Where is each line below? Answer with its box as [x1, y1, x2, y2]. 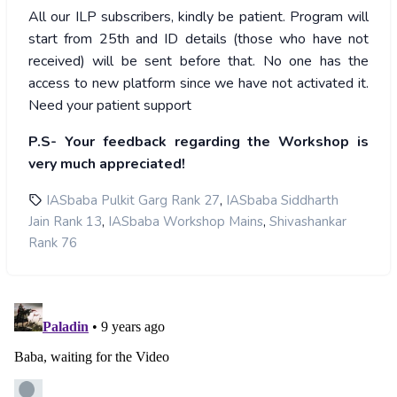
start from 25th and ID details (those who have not [28, 29, 369, 50]
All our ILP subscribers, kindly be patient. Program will [28, 7, 369, 27]
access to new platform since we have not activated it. [28, 74, 369, 94]
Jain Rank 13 [28, 213, 102, 231]
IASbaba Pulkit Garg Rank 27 [46, 191, 220, 210]
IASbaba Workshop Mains [108, 213, 263, 231]
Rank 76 [28, 234, 77, 253]
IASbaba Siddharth [226, 191, 339, 210]
